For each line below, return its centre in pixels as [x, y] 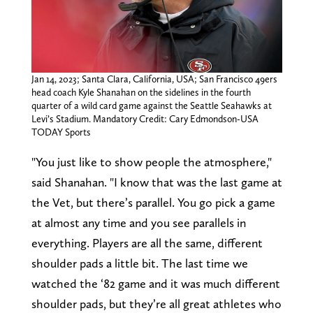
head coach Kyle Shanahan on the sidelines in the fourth [141, 92]
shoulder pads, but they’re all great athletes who [156, 303]
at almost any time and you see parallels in [138, 222]
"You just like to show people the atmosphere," [151, 161]
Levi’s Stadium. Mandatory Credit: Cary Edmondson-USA [145, 118]
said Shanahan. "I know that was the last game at [156, 182]
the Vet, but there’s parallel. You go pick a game [153, 202]
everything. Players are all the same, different [147, 242]
